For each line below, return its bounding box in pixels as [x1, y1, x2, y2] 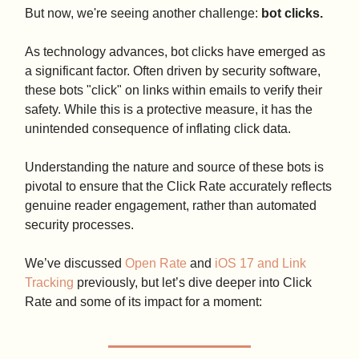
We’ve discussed [25, 256, 125, 271]
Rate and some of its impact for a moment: [25, 295, 262, 309]
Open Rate [125, 256, 187, 271]
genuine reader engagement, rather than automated [25, 199, 317, 213]
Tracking [25, 276, 74, 290]
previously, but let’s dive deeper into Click [74, 276, 312, 290]
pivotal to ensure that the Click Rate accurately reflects [25, 179, 332, 194]
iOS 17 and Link [215, 256, 306, 271]
